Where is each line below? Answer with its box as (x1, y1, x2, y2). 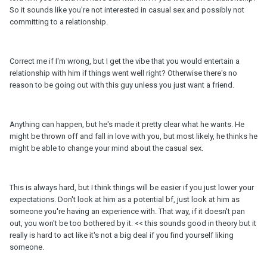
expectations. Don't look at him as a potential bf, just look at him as (10, 195, 240, 204)
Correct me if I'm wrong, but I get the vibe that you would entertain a (10, 57, 240, 66)
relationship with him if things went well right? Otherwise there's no (10, 69, 237, 78)
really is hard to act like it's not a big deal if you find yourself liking (10, 231, 234, 240)
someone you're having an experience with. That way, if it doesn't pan (10, 207, 245, 216)
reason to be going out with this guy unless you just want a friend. (10, 80, 234, 90)
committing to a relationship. (10, 17, 108, 27)
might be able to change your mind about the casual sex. (10, 144, 203, 153)
